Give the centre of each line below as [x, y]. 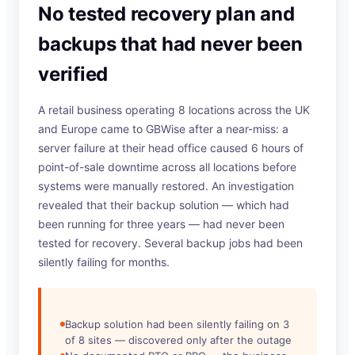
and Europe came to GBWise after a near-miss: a [163, 129]
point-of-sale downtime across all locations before [167, 167]
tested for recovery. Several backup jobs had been [170, 243]
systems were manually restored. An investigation [166, 186]
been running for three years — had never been [161, 224]
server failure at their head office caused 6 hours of [171, 148]
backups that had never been [170, 44]
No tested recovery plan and [166, 14]
